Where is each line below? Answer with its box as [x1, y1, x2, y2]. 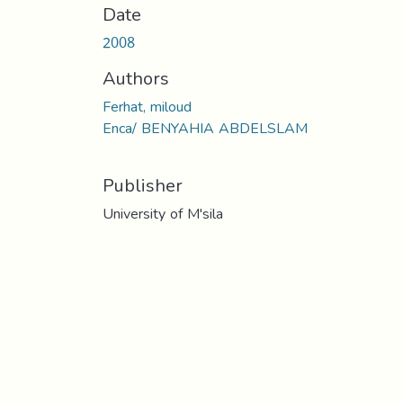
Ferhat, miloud [103, 92, 192, 121]
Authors [103, 60, 169, 95]
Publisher [103, 167, 183, 202]
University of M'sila [103, 199, 223, 228]
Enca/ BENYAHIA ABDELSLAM [103, 113, 308, 142]
